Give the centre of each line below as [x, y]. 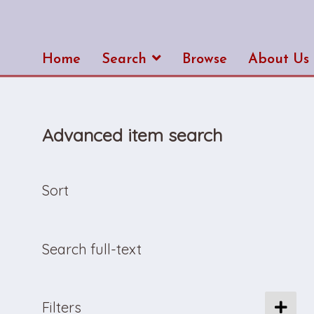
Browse [204, 59]
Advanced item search [132, 135]
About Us [278, 59]
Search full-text [92, 249]
